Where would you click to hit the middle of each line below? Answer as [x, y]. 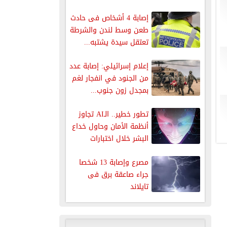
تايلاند [139, 186]
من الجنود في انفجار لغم [110, 78]
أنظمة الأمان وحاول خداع [110, 126]
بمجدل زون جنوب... [119, 90]
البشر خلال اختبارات [119, 138]
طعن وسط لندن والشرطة [109, 30]
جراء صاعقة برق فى [118, 174]
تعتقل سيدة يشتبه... [116, 42]
